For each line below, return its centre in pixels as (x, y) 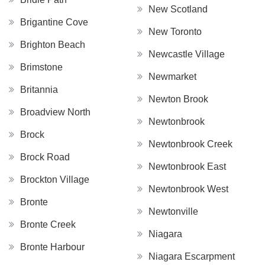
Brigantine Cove (54, 22)
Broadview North (55, 112)
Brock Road (45, 157)
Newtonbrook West (188, 189)
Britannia (39, 89)
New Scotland (178, 9)
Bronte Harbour (52, 247)
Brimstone (41, 67)
